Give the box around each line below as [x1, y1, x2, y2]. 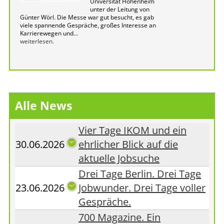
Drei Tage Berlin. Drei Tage [78, 167, 201, 180]
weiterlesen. [20, 37, 54, 45]
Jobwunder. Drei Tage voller [78, 181, 205, 194]
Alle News [15, 97, 72, 113]
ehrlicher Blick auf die [78, 137, 178, 151]
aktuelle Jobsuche [78, 151, 159, 165]
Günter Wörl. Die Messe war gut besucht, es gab [20, 13, 154, 21]
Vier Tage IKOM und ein [78, 123, 186, 137]
